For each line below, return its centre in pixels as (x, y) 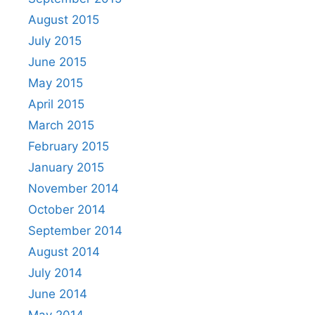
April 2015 (56, 104)
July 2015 (55, 41)
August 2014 (64, 252)
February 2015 (69, 146)
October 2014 (67, 210)
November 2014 (73, 188)
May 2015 (56, 83)
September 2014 (75, 231)
